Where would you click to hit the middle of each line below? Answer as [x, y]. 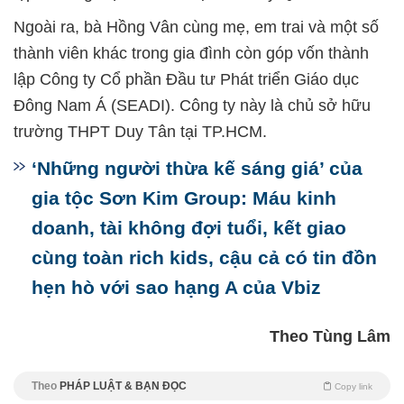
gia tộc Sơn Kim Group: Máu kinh [184, 198]
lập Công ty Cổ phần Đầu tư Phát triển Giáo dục [186, 80]
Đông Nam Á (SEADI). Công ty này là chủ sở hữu [192, 106]
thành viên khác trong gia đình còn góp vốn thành [191, 54]
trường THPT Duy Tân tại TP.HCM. [140, 132]
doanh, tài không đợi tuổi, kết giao [189, 228]
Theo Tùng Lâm [330, 337]
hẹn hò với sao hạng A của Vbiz [176, 288]
